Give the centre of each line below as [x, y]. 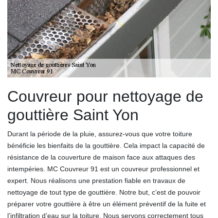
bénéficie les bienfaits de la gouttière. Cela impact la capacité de [106, 145]
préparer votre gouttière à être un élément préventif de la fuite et [107, 204]
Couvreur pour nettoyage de [105, 96]
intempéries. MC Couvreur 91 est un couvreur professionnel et [103, 169]
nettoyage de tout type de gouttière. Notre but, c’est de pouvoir [104, 192]
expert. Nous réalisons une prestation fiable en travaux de [96, 180]
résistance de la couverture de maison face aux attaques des [101, 157]
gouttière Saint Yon [73, 115]
